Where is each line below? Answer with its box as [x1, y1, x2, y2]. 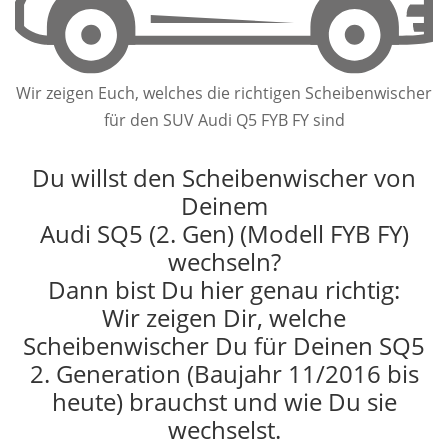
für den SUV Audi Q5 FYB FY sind [103, 108, 345, 131]
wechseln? [167, 244, 281, 278]
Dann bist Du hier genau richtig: [48, 272, 400, 306]
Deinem [180, 188, 268, 222]
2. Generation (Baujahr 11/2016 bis [29, 356, 419, 390]
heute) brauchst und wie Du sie [51, 384, 397, 418]
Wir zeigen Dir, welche [102, 300, 346, 334]
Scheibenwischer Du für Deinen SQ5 [23, 328, 425, 362]
